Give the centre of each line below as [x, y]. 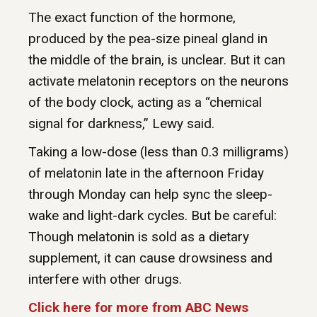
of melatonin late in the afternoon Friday [146, 173]
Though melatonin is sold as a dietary [139, 237]
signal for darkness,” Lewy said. [121, 124]
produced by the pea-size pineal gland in [148, 39]
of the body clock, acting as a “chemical [145, 103]
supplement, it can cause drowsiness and [150, 258]
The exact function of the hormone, [132, 18]
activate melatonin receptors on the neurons [158, 81]
